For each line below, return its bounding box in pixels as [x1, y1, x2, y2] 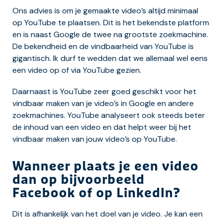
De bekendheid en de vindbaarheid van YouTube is [12, 41, 194, 52]
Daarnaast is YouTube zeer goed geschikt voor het [12, 86, 196, 97]
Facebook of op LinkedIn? [12, 185, 180, 202]
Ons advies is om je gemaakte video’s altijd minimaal [12, 5, 198, 16]
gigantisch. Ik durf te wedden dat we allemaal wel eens [12, 53, 208, 64]
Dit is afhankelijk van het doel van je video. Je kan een [12, 209, 203, 220]
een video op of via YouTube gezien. [12, 65, 141, 76]
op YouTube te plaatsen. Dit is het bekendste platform [12, 17, 209, 28]
